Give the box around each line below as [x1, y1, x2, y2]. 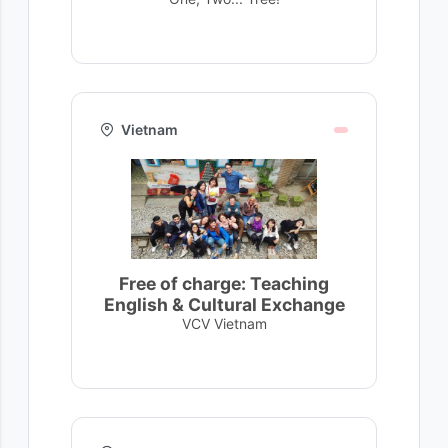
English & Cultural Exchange [103, 294, 345, 315]
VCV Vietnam [181, 315, 267, 332]
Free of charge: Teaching [119, 273, 329, 294]
